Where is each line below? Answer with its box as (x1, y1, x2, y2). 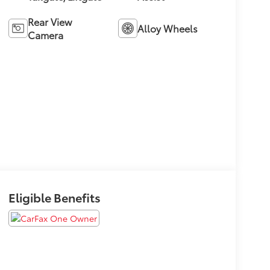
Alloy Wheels (137, 21, 198, 36)
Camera (27, 28, 63, 42)
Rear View (27, 14, 72, 29)
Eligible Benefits (8, 188, 101, 206)
